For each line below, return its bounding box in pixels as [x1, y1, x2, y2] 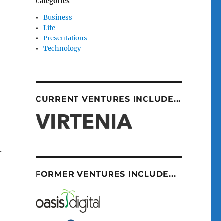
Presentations [43, 34, 88, 42]
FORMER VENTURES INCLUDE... [35, 169, 176, 179]
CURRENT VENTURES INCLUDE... [35, 94, 181, 104]
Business [43, 13, 73, 22]
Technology [43, 44, 81, 53]
